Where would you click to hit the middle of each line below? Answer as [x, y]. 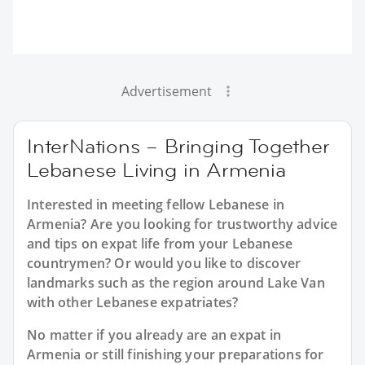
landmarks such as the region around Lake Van [176, 282]
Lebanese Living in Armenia [156, 169]
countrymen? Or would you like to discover [164, 263]
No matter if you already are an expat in [154, 334]
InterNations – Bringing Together [178, 146]
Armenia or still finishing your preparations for [176, 354]
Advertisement [166, 91]
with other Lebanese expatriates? [133, 302]
